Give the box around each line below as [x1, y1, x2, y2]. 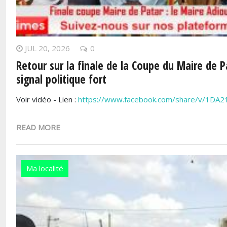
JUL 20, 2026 [25, 43, 70, 54]
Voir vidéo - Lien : [16, 94, 78, 105]
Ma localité [26, 163, 63, 173]
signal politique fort [16, 71, 106, 88]
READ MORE [16, 122, 60, 132]
